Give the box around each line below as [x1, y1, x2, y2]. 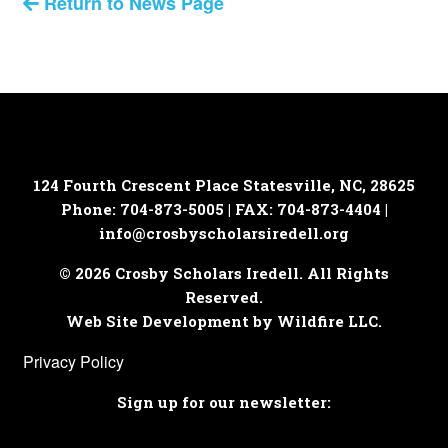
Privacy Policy [22, 349, 124, 373]
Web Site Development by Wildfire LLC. [66, 310, 382, 331]
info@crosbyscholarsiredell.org [99, 222, 349, 243]
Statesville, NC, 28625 [243, 174, 415, 195]
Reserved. [185, 286, 263, 307]
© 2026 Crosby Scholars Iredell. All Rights [59, 262, 389, 283]
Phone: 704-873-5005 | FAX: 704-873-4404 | [60, 198, 388, 219]
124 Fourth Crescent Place [33, 174, 239, 195]
